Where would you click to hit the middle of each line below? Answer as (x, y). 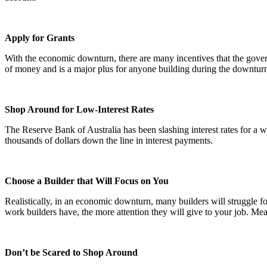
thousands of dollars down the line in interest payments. (109, 140)
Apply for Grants (40, 38)
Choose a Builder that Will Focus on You (87, 181)
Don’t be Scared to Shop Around (71, 252)
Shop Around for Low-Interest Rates (79, 109)
